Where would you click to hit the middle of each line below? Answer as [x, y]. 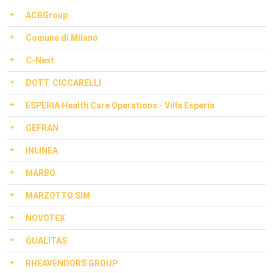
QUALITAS [46, 241]
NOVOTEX [45, 218]
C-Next [40, 60]
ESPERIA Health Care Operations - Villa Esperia [120, 105]
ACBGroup [47, 15]
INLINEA [42, 151]
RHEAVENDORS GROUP [72, 263]
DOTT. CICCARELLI [63, 83]
